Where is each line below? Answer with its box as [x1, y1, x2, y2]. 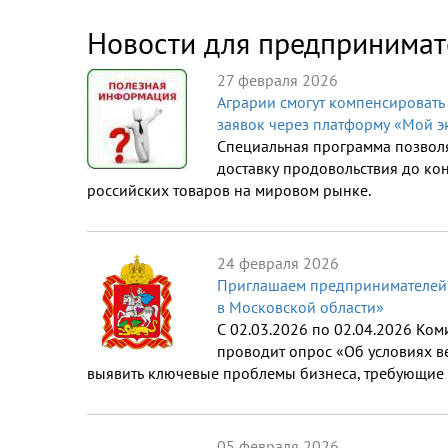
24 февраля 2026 [217, 253, 339, 274]
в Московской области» [217, 297, 384, 318]
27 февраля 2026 [217, 70, 338, 91]
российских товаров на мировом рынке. [87, 180, 371, 201]
